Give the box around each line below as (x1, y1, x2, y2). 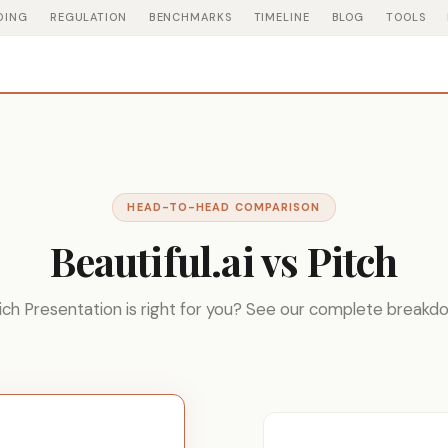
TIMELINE (253, 10, 310, 24)
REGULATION (49, 10, 127, 24)
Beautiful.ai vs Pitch (50, 234, 398, 287)
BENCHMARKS (148, 10, 232, 24)
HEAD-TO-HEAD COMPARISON (127, 200, 321, 214)
